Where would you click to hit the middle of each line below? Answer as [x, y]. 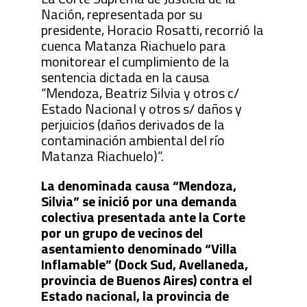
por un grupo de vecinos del [122, 233]
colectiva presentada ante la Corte [143, 217]
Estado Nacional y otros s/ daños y [141, 109]
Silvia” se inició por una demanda [139, 201]
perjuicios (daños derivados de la [133, 125]
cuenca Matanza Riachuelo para [133, 46]
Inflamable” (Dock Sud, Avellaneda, [144, 265]
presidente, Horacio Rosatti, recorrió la [152, 30]
